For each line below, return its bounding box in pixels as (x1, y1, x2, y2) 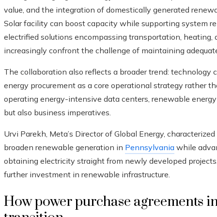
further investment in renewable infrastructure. (4, 170, 170, 180)
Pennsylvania (125, 142, 174, 153)
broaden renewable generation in (4, 142, 125, 153)
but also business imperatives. (4, 108, 111, 118)
